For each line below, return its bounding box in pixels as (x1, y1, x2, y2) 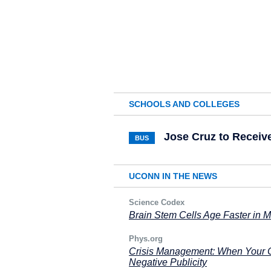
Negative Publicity (129, 257, 207, 267)
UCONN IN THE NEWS (129, 171, 217, 181)
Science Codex (129, 198, 184, 207)
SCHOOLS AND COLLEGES (129, 99, 240, 109)
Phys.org (129, 234, 163, 243)
